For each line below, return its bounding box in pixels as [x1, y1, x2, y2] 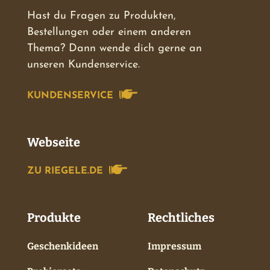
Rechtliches [148, 210, 215, 225]
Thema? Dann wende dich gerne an [27, 42, 202, 54]
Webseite [27, 134, 80, 149]
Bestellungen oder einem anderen [27, 26, 191, 38]
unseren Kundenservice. [27, 58, 140, 71]
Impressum [148, 240, 201, 252]
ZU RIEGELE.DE [27, 166, 103, 176]
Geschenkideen [27, 240, 98, 252]
